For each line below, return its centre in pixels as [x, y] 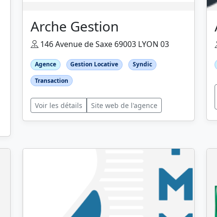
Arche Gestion [75, 26]
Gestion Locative [94, 64]
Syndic [142, 64]
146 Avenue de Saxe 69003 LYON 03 [104, 44]
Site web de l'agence [124, 105]
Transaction [51, 80]
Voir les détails [59, 105]
